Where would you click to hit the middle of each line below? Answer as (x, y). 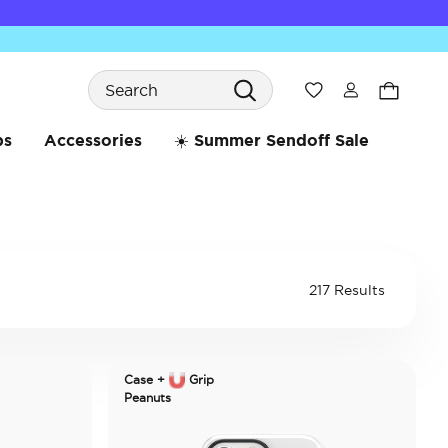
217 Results (347, 290)
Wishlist (347, 89)
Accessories (92, 140)
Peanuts (147, 398)
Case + (146, 379)
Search (114, 71)
